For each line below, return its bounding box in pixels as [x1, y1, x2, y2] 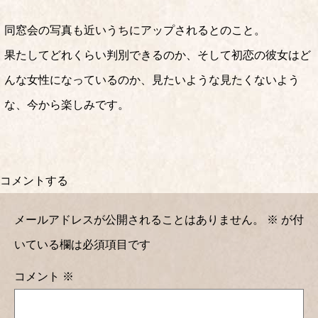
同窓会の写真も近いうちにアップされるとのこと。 [4, 24, 265, 36]
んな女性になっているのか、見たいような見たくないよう [4, 74, 300, 86]
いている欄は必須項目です [14, 238, 150, 251]
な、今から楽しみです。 [4, 99, 129, 111]
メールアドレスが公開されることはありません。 [14, 214, 264, 226]
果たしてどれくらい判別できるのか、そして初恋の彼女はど [4, 49, 311, 61]
